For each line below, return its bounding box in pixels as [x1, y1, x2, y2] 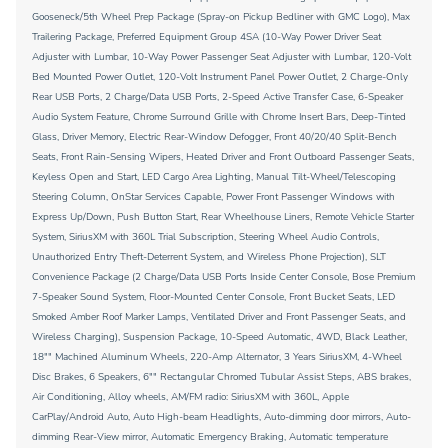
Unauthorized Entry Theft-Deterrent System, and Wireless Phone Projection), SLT [32, 250, 386, 264]
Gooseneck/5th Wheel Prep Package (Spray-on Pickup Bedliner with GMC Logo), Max [32, 10, 410, 24]
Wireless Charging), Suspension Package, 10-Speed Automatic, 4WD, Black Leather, [32, 330, 407, 344]
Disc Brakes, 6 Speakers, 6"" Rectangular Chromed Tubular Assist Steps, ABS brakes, [32, 370, 411, 384]
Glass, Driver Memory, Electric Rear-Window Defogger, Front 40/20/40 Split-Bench [32, 130, 397, 144]
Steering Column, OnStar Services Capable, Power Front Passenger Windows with [32, 190, 395, 204]
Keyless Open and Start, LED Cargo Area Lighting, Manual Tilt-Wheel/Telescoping [32, 170, 396, 184]
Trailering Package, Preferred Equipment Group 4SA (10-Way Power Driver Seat [32, 30, 381, 44]
